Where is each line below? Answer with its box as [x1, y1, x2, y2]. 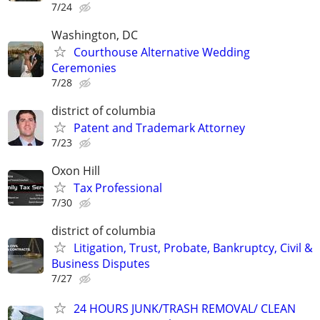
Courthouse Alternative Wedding [74, 44, 250, 60]
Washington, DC [51, 26, 138, 43]
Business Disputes [51, 256, 150, 272]
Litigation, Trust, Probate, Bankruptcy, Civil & [74, 240, 313, 256]
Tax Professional [74, 180, 162, 196]
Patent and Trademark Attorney [74, 120, 245, 136]
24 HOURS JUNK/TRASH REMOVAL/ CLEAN [74, 300, 296, 316]
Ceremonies [51, 59, 116, 76]
